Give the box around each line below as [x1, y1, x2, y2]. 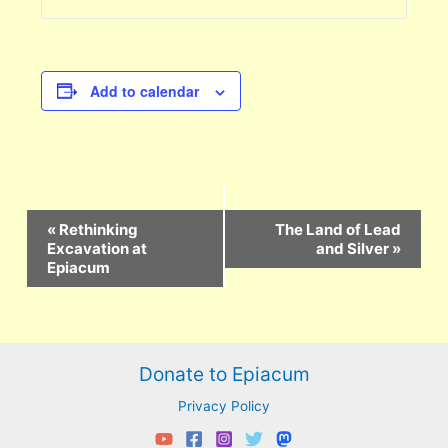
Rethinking [56, 220, 139, 240]
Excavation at [47, 239, 148, 259]
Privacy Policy [178, 398, 270, 415]
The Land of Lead [274, 220, 401, 240]
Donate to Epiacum [138, 362, 310, 387]
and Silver [315, 239, 392, 259]
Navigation [26, 234, 96, 251]
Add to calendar [90, 80, 200, 101]
